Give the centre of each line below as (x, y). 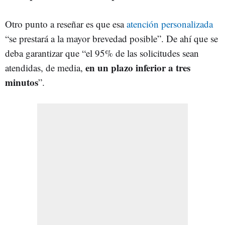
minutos (22, 82)
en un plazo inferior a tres (138, 67)
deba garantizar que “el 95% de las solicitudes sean (102, 53)
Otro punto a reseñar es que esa (66, 24)
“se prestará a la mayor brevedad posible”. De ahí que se (111, 38)
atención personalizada (170, 24)
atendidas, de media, (45, 67)
